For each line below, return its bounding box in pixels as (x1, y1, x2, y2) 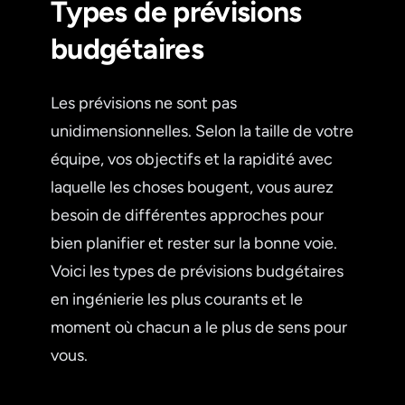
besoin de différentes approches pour (51, 204, 324, 225)
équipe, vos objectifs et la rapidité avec (51, 148, 333, 169)
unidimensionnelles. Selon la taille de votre (51, 120, 353, 141)
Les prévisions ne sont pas (51, 92, 237, 113)
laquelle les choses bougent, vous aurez (51, 176, 334, 197)
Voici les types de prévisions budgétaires (51, 260, 344, 281)
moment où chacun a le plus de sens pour (51, 316, 347, 337)
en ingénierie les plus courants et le (51, 288, 303, 309)
